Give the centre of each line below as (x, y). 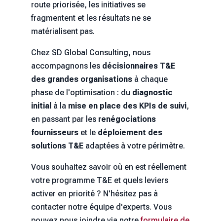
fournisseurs (55, 133)
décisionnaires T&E (138, 66)
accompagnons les (66, 66)
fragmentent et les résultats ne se (91, 18)
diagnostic (152, 93)
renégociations (127, 119)
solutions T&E (57, 146)
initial (41, 106)
